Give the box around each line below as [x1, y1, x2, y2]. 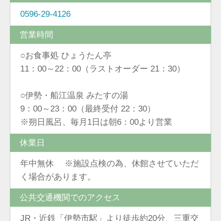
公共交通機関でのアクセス [20, 192, 120, 203]
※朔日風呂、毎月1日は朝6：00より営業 [20, 117, 172, 127]
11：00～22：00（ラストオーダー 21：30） [20, 64, 185, 74]
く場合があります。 [20, 172, 96, 182]
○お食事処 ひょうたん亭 [20, 50, 120, 61]
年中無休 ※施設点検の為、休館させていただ [20, 158, 199, 169]
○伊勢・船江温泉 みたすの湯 [20, 90, 128, 101]
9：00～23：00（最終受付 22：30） [20, 104, 155, 114]
